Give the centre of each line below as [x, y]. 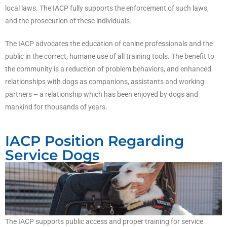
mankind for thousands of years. [56, 107]
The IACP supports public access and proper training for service [104, 222]
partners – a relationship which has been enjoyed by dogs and [102, 94]
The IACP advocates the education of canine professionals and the [109, 43]
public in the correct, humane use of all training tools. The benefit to [110, 56]
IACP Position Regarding [94, 141]
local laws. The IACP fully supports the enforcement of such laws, [107, 8]
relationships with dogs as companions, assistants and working [105, 81]
